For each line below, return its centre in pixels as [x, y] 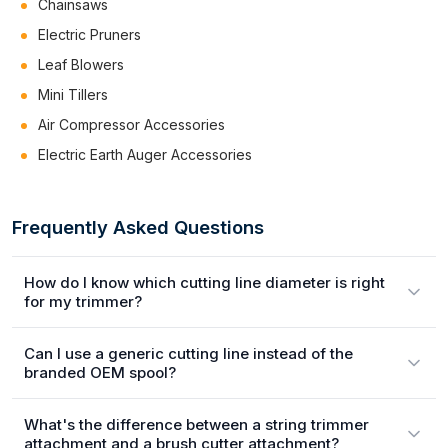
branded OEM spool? [100, 372]
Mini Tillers [73, 94]
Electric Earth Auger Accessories [145, 154]
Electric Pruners [89, 34]
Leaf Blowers [81, 64]
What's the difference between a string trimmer [196, 424]
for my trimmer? [83, 301]
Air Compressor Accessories [131, 124]
